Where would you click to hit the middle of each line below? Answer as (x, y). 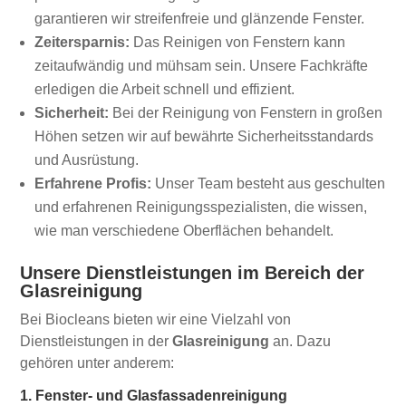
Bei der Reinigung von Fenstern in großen (246, 113)
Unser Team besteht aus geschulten (269, 184)
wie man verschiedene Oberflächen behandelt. (184, 231)
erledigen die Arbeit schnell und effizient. (165, 90)
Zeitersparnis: (82, 43)
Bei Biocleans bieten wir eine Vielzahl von (156, 320)
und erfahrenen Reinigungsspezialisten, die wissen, (201, 208)
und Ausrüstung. (87, 160)
